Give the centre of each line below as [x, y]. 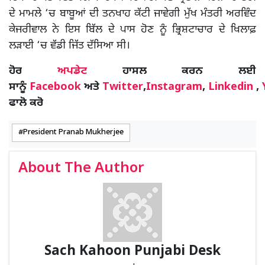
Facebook [55, 88]
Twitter [123, 88]
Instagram [174, 88]
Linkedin [231, 88]
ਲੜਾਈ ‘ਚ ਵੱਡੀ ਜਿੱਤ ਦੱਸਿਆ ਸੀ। [70, 46]
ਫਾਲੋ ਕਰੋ [26, 104]
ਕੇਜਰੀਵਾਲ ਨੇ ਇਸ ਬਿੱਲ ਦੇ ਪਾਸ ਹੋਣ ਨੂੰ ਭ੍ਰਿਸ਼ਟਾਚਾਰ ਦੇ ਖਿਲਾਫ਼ [132, 30]
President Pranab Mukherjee [73, 133]
